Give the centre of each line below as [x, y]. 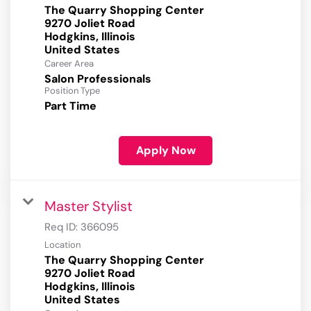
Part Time [70, 106]
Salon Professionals [98, 79]
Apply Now [166, 151]
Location [62, 245]
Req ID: [62, 227]
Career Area [69, 64]
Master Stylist [89, 207]
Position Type [72, 91]
